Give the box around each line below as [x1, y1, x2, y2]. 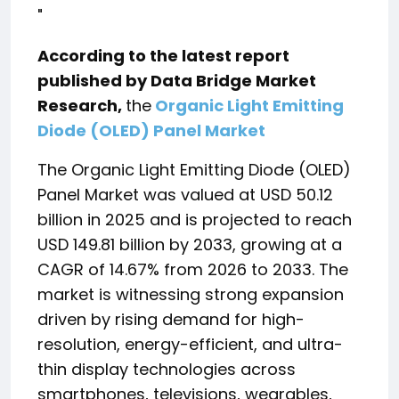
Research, [37, 94, 126, 117]
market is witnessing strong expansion [37, 283, 344, 305]
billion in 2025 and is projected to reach [37, 208, 352, 231]
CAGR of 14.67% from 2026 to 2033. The [37, 258, 348, 281]
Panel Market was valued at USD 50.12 [37, 183, 333, 206]
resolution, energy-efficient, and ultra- [37, 333, 343, 355]
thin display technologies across [37, 358, 296, 380]
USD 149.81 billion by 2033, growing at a [37, 233, 342, 256]
